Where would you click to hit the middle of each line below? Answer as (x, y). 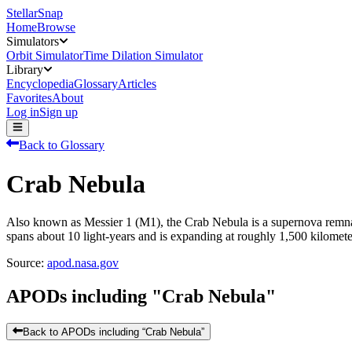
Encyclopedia (40, 84)
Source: (25, 263)
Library (25, 70)
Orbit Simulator (45, 55)
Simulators (33, 41)
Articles (137, 84)
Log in (23, 112)
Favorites (29, 98)
